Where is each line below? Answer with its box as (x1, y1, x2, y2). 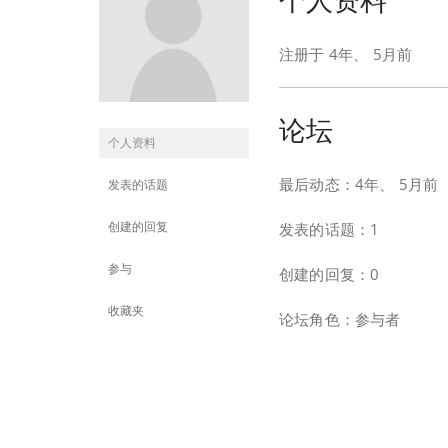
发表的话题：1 (279, 218, 380, 239)
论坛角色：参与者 (279, 308, 401, 329)
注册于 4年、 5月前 (279, 43, 413, 64)
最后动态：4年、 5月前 (279, 173, 439, 194)
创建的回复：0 (279, 263, 380, 284)
